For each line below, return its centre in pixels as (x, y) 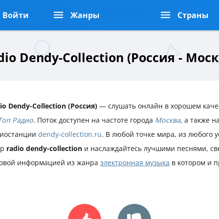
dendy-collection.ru (70, 134)
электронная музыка (135, 162)
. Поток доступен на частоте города (94, 120)
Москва (168, 120)
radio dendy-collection (44, 148)
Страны (193, 15)
